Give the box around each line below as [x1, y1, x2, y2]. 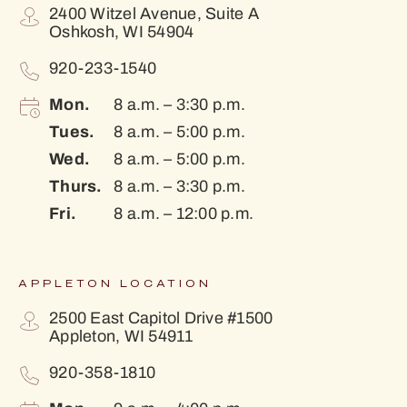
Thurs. [49, 174, 103, 199]
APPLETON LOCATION [18, 278, 212, 291]
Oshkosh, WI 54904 [49, 20, 194, 45]
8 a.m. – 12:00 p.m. [110, 202, 253, 226]
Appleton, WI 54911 [49, 324, 194, 349]
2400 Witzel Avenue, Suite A [49, 2, 259, 26]
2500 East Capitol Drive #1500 [49, 306, 273, 331]
